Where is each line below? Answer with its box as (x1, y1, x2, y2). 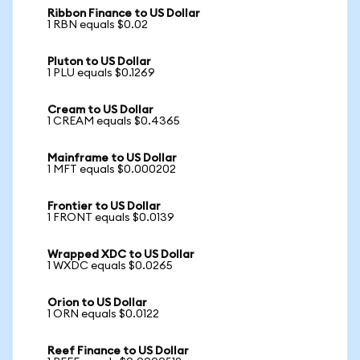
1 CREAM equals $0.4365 (47, 116, 180, 127)
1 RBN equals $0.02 (47, 19, 148, 31)
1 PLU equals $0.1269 (47, 67, 155, 79)
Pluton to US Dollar (47, 56, 151, 67)
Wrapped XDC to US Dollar (47, 249, 194, 260)
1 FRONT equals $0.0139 (47, 212, 174, 223)
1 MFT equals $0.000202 (47, 164, 176, 175)
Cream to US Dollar (47, 104, 153, 116)
